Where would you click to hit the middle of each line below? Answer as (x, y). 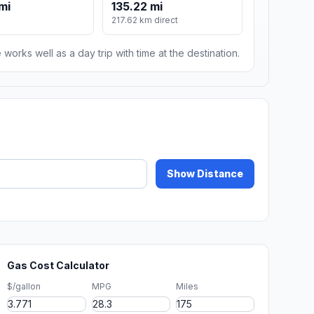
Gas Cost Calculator (59, 266)
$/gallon (24, 287)
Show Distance (205, 174)
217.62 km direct (145, 20)
